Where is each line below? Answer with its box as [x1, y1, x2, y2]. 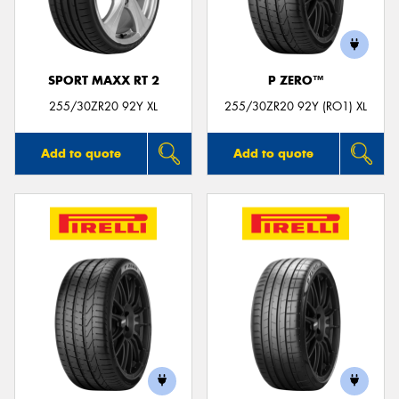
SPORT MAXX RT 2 [47, 73, 159, 88]
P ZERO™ [268, 73, 323, 88]
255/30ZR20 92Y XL [49, 98, 158, 114]
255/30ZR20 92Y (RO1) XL [224, 98, 367, 114]
